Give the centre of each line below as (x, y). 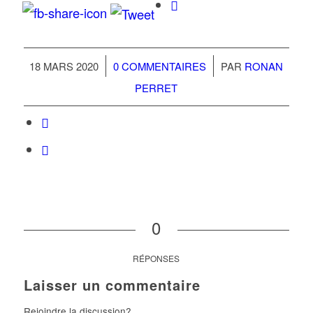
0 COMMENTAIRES (160, 66)
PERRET (156, 87)
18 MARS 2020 (64, 66)
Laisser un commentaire (112, 284)
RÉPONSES (156, 258)
